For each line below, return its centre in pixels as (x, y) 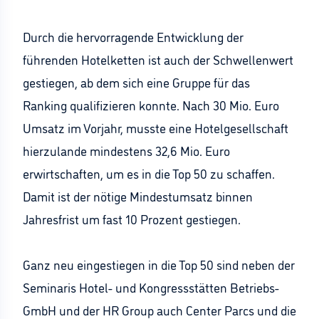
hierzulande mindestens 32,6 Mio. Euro (126, 150)
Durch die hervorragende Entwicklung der (133, 36)
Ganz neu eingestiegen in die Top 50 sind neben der (159, 264)
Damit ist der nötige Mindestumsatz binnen (138, 196)
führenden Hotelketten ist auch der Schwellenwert (158, 59)
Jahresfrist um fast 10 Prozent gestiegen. (132, 219)
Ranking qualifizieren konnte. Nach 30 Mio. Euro (151, 105)
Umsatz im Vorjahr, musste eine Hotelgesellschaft (156, 127)
